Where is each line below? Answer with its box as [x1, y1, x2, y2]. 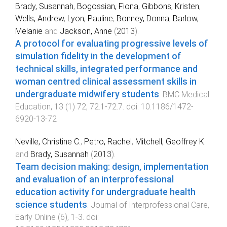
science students [15, 200, 87, 210]
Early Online [15, 212, 56, 222]
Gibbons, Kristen [142, 2, 199, 12]
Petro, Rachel [84, 137, 132, 147]
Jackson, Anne [60, 26, 112, 36]
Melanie [15, 26, 43, 36]
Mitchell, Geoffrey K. [135, 137, 206, 147]
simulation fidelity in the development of [15, 51, 181, 62]
